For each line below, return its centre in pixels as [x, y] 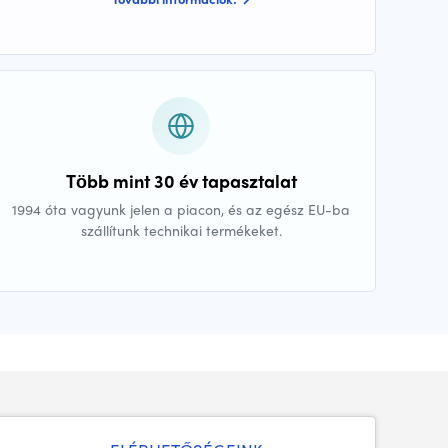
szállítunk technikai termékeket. [181, 230]
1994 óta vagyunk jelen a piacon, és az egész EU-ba [181, 209]
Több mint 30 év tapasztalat [181, 181]
